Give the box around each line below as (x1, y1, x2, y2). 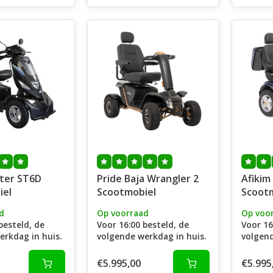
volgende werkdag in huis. (96, 230, 206, 242)
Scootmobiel (96, 185, 156, 199)
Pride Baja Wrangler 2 (96, 172, 199, 185)
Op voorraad (96, 207, 149, 219)
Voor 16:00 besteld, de (96, 219, 189, 230)
